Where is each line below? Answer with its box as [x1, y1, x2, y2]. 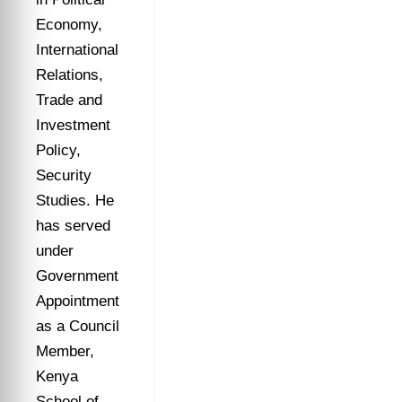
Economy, [36, 16, 102, 33]
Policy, [36, 142, 81, 159]
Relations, [36, 66, 103, 83]
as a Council [36, 318, 119, 335]
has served [36, 217, 110, 234]
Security [36, 167, 92, 184]
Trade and [36, 92, 102, 109]
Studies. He [36, 192, 114, 209]
